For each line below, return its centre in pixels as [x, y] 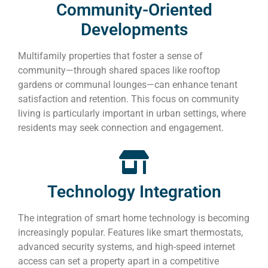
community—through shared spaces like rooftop [119, 71]
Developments [134, 30]
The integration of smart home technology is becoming [134, 218]
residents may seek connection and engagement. [121, 128]
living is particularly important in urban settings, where [132, 114]
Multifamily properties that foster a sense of [110, 56]
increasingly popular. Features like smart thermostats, [130, 233]
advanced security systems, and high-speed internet [127, 247]
